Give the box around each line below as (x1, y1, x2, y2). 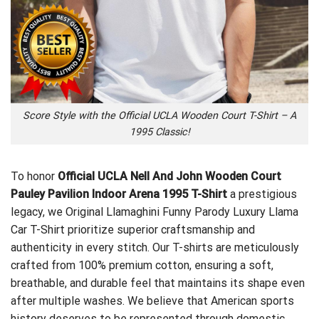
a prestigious (230, 187, 297, 201)
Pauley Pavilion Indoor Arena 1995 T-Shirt (11, 187, 230, 201)
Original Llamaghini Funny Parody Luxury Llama (66, 204, 298, 219)
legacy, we (11, 204, 66, 219)
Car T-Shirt (11, 222, 65, 236)
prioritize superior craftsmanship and (65, 222, 255, 236)
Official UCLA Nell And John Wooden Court (58, 169, 281, 183)
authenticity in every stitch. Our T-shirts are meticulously (11, 240, 299, 254)
